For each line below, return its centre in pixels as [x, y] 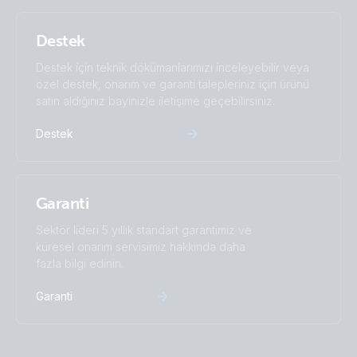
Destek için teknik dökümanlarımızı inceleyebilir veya [173, 67]
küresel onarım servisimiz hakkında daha [141, 247]
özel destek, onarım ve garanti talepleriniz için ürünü [173, 84]
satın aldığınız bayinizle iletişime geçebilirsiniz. [155, 101]
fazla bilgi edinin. [80, 263]
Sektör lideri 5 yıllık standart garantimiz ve [144, 230]
